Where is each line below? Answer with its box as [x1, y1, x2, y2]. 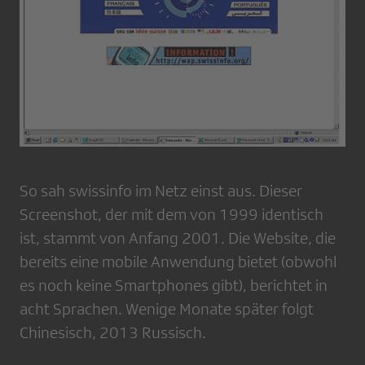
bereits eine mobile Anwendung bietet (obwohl [20, 252, 336, 270]
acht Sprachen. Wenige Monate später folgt [20, 299, 314, 318]
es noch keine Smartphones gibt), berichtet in [20, 275, 328, 294]
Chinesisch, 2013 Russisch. [20, 323, 206, 341]
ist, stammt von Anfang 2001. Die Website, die [20, 228, 336, 247]
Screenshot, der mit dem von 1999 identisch [20, 204, 323, 223]
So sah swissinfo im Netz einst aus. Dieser [20, 181, 302, 200]
